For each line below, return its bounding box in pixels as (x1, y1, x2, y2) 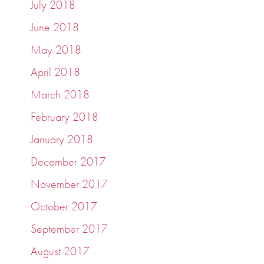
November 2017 (31, 176, 108, 192)
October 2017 (31, 199, 98, 214)
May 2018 (31, 42, 82, 57)
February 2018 (31, 109, 99, 124)
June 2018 (31, 19, 80, 35)
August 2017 (31, 243, 90, 259)
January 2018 (31, 131, 94, 147)
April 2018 (31, 64, 81, 80)
